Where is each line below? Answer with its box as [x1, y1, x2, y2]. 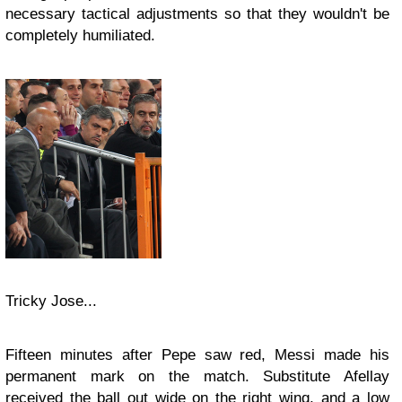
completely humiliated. [5, 27, 155, 44]
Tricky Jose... [5, 293, 97, 310]
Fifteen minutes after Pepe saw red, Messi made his [5, 346, 389, 363]
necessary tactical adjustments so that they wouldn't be [5, 5, 389, 22]
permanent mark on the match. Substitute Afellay [5, 368, 389, 385]
